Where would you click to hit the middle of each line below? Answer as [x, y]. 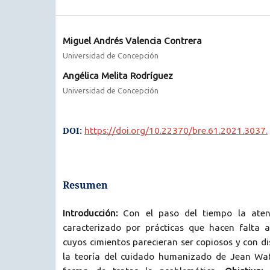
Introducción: [90, 213]
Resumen [85, 185]
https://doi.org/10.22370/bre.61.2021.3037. [176, 130]
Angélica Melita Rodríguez [118, 75]
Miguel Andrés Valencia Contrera [132, 40]
